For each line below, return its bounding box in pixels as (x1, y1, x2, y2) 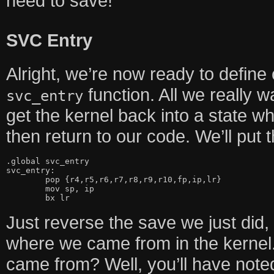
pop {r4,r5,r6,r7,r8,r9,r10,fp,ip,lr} (6, 175, 45, 185)
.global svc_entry (6, 157, 89, 166)
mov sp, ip (6, 184, 45, 194)
